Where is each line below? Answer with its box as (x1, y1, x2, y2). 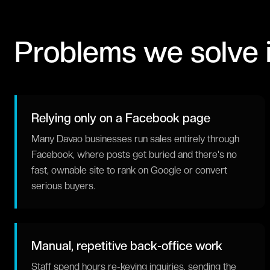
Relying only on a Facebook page (31, 111, 210, 125)
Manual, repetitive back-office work (31, 239, 222, 253)
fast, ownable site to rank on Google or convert (31, 165, 227, 176)
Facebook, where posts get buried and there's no (31, 149, 237, 160)
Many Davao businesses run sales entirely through (31, 133, 239, 145)
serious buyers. (31, 180, 95, 192)
